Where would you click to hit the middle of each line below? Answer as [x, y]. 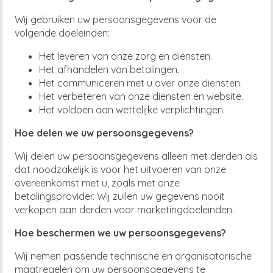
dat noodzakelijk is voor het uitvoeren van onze [121, 170]
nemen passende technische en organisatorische [141, 256]
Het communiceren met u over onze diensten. [141, 83]
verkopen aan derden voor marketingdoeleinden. [125, 210]
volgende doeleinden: [62, 33]
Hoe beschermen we [64, 233]
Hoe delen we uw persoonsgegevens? [105, 133]
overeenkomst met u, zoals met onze [97, 183]
